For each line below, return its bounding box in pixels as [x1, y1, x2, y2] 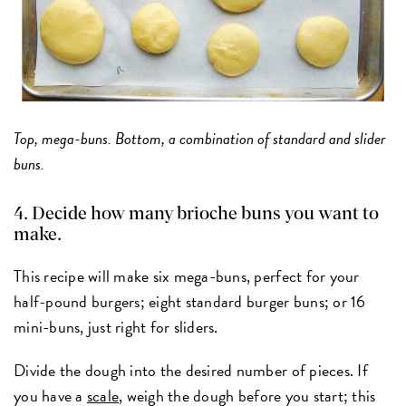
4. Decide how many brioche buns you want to [14, 204, 380, 223]
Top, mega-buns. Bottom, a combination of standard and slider [14, 125, 387, 150]
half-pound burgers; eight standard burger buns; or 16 [14, 288, 366, 314]
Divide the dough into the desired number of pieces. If [14, 357, 368, 382]
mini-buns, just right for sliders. [14, 314, 218, 339]
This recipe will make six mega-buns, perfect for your [14, 263, 360, 288]
